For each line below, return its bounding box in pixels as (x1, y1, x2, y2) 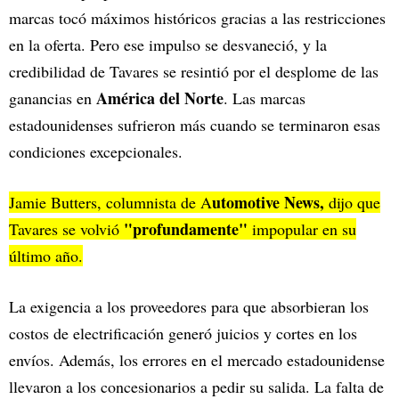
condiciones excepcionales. (9, 140, 183, 162)
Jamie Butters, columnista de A (9, 191, 212, 213)
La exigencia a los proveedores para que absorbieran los (9, 295, 369, 317)
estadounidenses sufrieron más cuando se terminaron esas (9, 113, 380, 135)
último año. (9, 244, 83, 266)
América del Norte (96, 85, 224, 110)
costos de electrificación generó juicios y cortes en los (9, 322, 357, 344)
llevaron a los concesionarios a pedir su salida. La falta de (9, 375, 384, 397)
